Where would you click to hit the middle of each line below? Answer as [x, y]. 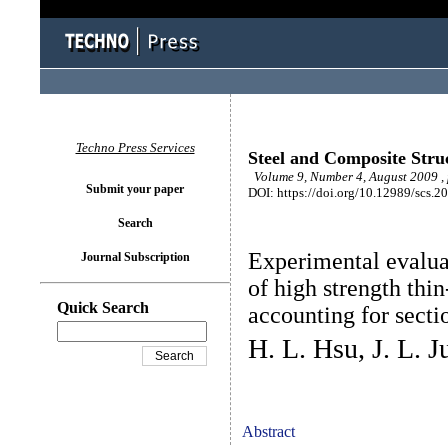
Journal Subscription [135, 257]
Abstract [268, 431]
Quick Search [103, 307]
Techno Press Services [135, 147]
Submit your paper [135, 189]
